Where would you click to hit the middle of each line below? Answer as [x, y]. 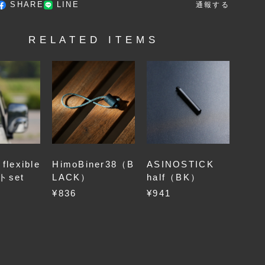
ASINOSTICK [180, 164]
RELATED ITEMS [93, 40]
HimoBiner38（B [93, 164]
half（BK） [174, 177]
